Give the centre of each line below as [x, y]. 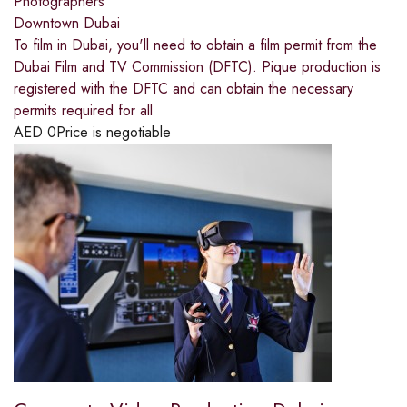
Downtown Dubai [67, 23]
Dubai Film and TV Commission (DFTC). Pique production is [197, 66]
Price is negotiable [114, 132]
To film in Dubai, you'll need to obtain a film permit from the [195, 45]
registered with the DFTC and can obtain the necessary [184, 88]
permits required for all [83, 110]
